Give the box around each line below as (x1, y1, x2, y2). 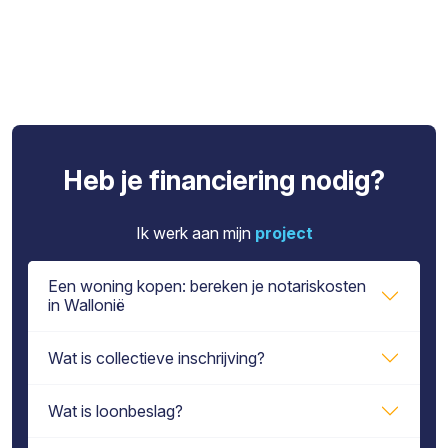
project (254, 223, 313, 243)
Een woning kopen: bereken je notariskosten (48, 276, 366, 296)
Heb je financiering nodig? (63, 164, 385, 197)
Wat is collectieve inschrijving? (48, 347, 265, 368)
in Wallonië (48, 295, 125, 315)
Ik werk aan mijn (135, 223, 255, 243)
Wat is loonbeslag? (48, 400, 183, 421)
